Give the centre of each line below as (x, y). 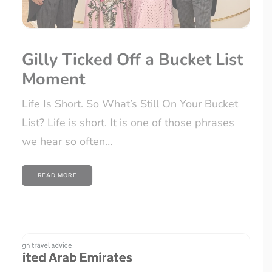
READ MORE (57, 175)
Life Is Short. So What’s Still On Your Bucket (130, 104)
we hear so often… (67, 142)
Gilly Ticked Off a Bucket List (132, 60)
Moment (53, 80)
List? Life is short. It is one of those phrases (128, 123)
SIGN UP (65, 29)
